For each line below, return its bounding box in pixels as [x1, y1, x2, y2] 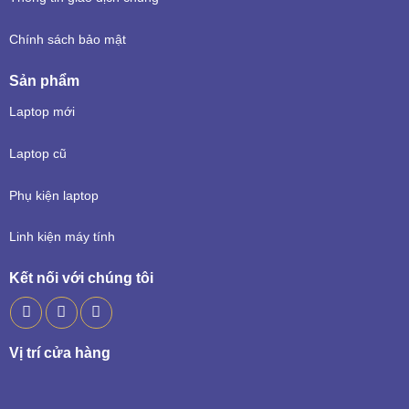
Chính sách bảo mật [8, 33, 126, 47]
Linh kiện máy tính [8, 230, 115, 245]
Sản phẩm [8, 73, 79, 89]
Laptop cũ [8, 146, 67, 161]
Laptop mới [8, 105, 75, 120]
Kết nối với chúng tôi [8, 270, 153, 287]
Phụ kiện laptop [8, 188, 99, 203]
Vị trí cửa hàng [8, 345, 110, 362]
